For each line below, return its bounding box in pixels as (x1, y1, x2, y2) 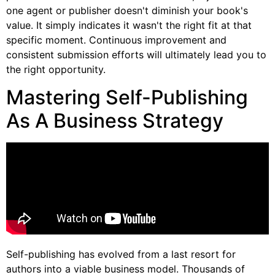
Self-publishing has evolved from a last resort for (6, 248, 236, 261)
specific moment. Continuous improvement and (6, 34, 227, 47)
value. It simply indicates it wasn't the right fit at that (6, 19, 252, 32)
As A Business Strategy (6, 108, 223, 133)
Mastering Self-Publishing (6, 85, 248, 109)
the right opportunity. (6, 63, 106, 76)
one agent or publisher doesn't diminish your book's (6, 4, 248, 17)
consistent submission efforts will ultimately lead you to (6, 48, 266, 61)
